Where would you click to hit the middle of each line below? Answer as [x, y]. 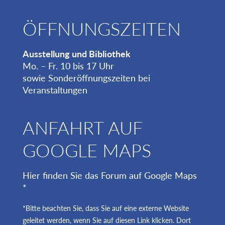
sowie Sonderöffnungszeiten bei [86, 78]
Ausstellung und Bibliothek [76, 53]
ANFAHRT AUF [82, 127]
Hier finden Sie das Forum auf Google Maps [109, 175]
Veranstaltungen [55, 90]
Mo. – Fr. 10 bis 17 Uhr [68, 66]
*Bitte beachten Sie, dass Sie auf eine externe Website [105, 208]
